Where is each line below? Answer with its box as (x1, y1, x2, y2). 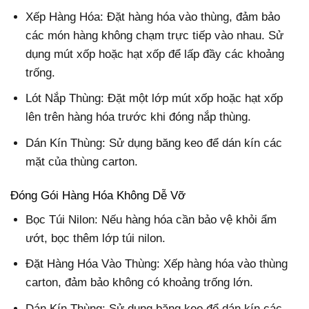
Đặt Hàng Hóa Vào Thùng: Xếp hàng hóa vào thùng (26, 257, 288, 271)
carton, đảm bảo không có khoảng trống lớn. (26, 276, 254, 290)
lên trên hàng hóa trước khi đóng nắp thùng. (26, 110, 252, 124)
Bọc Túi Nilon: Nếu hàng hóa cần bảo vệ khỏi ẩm (26, 213, 277, 227)
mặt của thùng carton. (26, 154, 139, 168)
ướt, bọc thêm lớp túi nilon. (26, 232, 166, 246)
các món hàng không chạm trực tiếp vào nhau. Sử (26, 29, 284, 43)
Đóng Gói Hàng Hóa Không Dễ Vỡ (10, 188, 186, 202)
